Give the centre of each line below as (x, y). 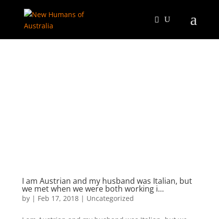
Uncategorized (110, 198)
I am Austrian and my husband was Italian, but (107, 181)
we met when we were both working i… (93, 188)
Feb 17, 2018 (58, 198)
